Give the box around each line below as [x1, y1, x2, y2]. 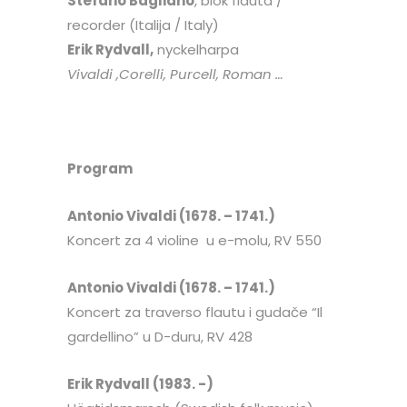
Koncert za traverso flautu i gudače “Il [67, 303, 323, 322]
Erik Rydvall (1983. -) [67, 374, 213, 393]
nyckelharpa [154, 40, 239, 59]
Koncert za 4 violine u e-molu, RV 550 [67, 231, 322, 250]
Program [67, 159, 133, 178]
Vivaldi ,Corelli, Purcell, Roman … [67, 65, 283, 84]
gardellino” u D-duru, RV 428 [67, 327, 253, 346]
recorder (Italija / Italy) [67, 15, 219, 35]
